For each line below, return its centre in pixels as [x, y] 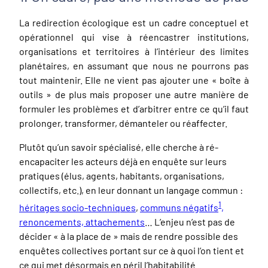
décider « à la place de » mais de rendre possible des [129, 236]
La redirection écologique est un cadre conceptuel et [134, 22]
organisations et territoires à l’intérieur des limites [134, 51]
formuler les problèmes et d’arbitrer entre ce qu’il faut [134, 109]
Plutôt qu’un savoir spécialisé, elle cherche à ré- [119, 147]
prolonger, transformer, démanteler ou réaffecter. [124, 123]
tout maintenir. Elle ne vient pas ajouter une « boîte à [134, 80]
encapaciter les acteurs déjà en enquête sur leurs [123, 161]
